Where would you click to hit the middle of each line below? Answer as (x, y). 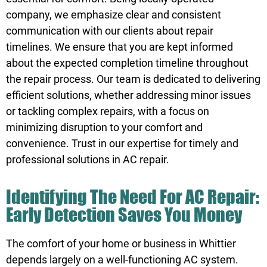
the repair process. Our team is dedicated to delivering (133, 79)
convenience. (39, 143)
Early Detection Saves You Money (124, 215)
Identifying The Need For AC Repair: (133, 197)
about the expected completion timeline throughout (127, 63)
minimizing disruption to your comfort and (104, 127)
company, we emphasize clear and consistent (114, 14)
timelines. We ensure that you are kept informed (119, 46)
